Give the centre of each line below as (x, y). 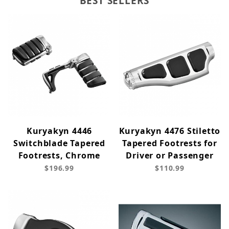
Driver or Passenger (170, 156)
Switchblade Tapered (59, 143)
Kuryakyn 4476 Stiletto (170, 131)
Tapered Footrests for (170, 143)
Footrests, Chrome (59, 156)
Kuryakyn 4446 (59, 131)
